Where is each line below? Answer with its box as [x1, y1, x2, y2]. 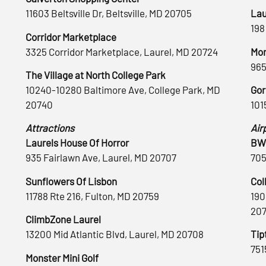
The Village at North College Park [26, 69, 166, 81]
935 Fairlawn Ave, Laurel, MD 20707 [26, 151, 176, 164]
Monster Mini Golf [26, 251, 99, 264]
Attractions [26, 122, 74, 134]
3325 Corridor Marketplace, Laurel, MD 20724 [26, 45, 218, 58]
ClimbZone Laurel [26, 213, 101, 226]
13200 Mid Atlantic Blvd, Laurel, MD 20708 [26, 228, 204, 240]
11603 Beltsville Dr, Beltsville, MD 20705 [26, 7, 192, 20]
